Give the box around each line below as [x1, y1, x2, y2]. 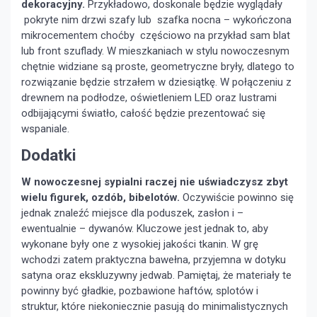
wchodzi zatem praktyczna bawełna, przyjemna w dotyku [21, 253, 286, 267]
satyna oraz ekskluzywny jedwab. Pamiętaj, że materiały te [21, 269, 292, 282]
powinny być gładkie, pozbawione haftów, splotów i [21, 284, 261, 298]
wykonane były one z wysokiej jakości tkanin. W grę [21, 238, 258, 251]
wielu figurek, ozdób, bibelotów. [21, 191, 183, 204]
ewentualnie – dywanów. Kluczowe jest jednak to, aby [21, 222, 268, 236]
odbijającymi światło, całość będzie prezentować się [21, 107, 265, 120]
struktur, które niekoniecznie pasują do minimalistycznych [21, 300, 288, 313]
